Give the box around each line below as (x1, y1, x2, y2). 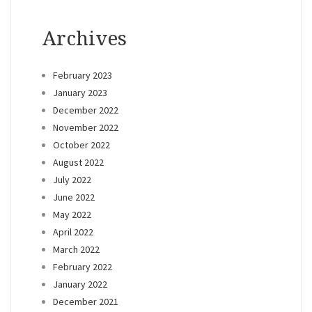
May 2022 (53, 208, 91, 221)
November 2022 (53, 121, 118, 134)
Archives (42, 27, 127, 51)
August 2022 (53, 156, 104, 169)
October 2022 (53, 139, 110, 152)
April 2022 (53, 226, 93, 239)
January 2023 (53, 86, 107, 100)
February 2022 (53, 260, 112, 274)
